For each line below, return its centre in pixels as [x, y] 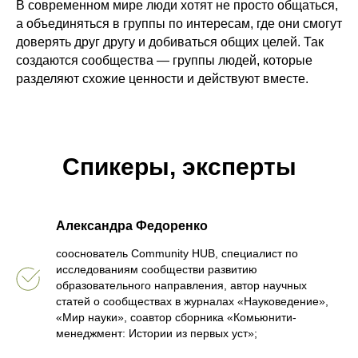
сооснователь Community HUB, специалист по [177, 253]
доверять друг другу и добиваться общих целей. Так [170, 42]
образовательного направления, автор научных [181, 285]
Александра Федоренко [132, 226]
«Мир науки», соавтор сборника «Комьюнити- [176, 317]
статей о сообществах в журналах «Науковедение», [192, 301]
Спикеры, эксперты [179, 167]
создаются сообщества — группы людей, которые [164, 60]
